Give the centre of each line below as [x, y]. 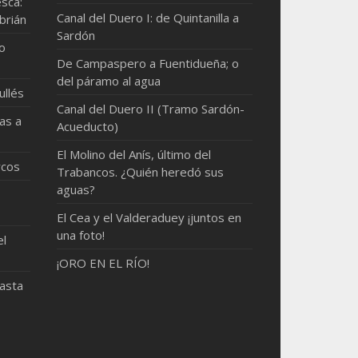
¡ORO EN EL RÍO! [103, 263]
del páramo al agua [109, 81]
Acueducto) [88, 126]
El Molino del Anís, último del [134, 154]
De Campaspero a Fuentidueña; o [148, 63]
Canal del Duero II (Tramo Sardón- [151, 109]
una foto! [81, 235]
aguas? [76, 189]
